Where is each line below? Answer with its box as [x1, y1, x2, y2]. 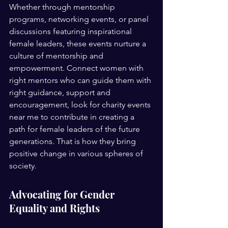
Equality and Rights [9, 201, 100, 215]
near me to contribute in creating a [9, 112, 136, 122]
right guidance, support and [9, 88, 112, 98]
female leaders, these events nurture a [9, 39, 148, 49]
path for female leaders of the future [9, 124, 142, 134]
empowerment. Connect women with [9, 63, 146, 73]
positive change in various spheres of [9, 149, 145, 159]
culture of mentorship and [9, 51, 105, 61]
